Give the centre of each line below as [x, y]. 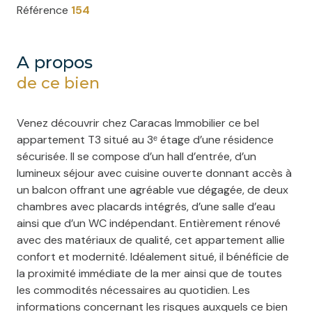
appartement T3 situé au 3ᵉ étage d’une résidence [145, 139]
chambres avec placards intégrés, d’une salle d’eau [146, 206]
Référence [44, 10]
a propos [61, 62]
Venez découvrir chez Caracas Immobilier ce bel [138, 123]
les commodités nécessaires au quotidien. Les [133, 290]
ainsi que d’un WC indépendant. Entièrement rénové [149, 223]
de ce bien [58, 83]
